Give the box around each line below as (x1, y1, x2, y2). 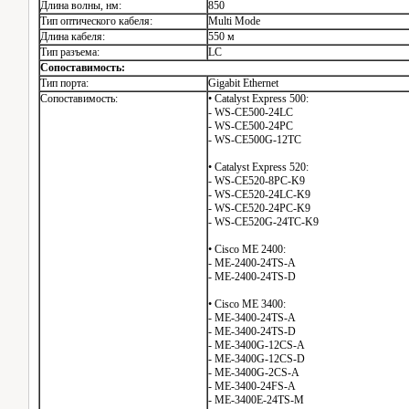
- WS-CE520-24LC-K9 (208, 188, 310, 201)
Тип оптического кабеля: (40, 15, 152, 27)
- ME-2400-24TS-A (208, 257, 296, 269)
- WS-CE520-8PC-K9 (208, 174, 305, 187)
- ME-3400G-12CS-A (208, 339, 305, 351)
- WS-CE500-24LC (208, 106, 293, 119)
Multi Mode (208, 15, 260, 27)
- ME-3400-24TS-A (208, 311, 296, 324)
